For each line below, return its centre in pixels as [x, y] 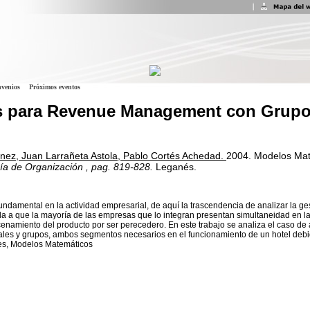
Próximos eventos [55, 87]
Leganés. [176, 167]
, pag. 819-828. [119, 167]
